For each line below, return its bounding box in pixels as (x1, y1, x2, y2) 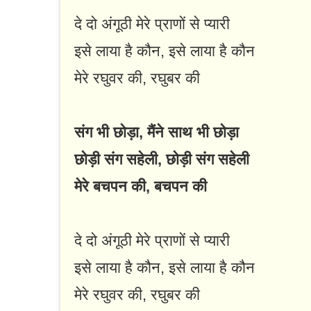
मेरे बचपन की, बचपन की (74, 178, 207, 196)
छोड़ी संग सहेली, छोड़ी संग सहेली (74, 151, 249, 169)
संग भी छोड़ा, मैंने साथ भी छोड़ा (74, 124, 239, 142)
